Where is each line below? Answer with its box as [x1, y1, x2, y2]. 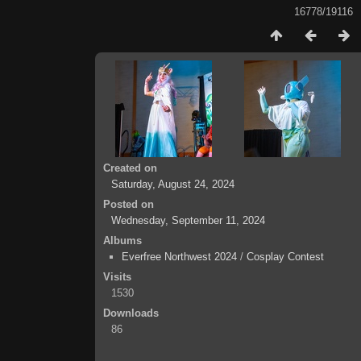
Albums [103, 234, 142, 247]
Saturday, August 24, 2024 [111, 178, 234, 190]
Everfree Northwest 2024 [122, 251, 237, 263]
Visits [103, 271, 131, 283]
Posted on [103, 198, 154, 210]
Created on [103, 162, 157, 174]
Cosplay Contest [247, 251, 324, 263]
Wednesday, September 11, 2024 [111, 214, 265, 226]
